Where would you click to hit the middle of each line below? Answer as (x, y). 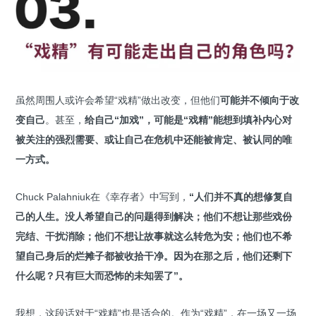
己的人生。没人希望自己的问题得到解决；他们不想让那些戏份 (154, 216)
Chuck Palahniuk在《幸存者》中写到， (102, 196)
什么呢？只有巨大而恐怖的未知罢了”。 (102, 275)
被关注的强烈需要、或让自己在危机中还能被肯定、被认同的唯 (154, 139)
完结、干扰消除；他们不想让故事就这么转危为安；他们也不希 (154, 236)
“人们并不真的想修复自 (241, 196)
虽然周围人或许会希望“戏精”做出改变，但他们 (118, 100)
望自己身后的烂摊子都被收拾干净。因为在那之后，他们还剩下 (154, 256)
